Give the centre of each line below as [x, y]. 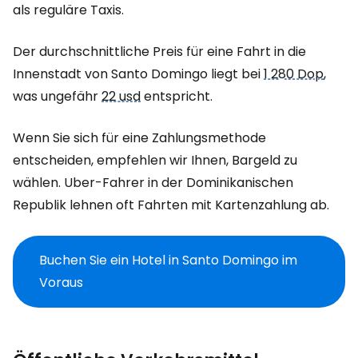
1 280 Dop [294, 74]
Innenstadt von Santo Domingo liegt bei [138, 74]
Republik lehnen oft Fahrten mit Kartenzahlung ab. [171, 205]
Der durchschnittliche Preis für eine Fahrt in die [159, 52]
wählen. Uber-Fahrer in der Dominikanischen [153, 183]
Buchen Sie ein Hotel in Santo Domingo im [168, 260]
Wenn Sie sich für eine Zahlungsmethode [139, 138]
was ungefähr [57, 96]
